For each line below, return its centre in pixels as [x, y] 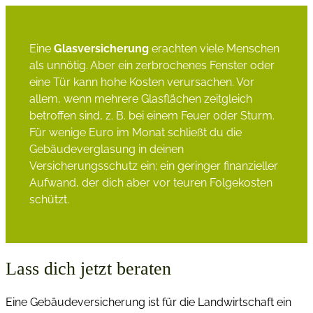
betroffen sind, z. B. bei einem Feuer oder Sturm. [152, 116]
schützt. [49, 200]
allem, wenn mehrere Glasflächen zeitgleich [140, 99]
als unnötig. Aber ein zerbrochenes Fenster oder [152, 66]
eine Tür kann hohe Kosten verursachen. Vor [141, 82]
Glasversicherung [102, 49]
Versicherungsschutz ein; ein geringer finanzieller [153, 166]
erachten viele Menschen [215, 49]
